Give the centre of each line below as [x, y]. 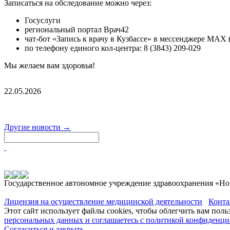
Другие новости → [37, 127]
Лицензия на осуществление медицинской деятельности [103, 201]
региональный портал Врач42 [77, 29]
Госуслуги [43, 20]
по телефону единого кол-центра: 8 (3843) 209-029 [113, 48]
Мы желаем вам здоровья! [50, 65]
